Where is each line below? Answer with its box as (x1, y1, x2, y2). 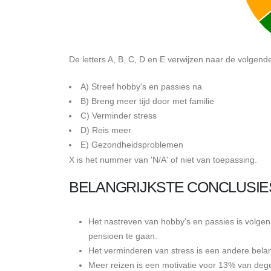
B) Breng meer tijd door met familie (80, 96, 214, 106)
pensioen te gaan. (88, 230, 157, 241)
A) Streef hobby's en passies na (80, 81, 202, 91)
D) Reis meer (80, 125, 131, 135)
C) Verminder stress (80, 110, 157, 120)
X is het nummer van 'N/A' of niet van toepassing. (69, 154, 257, 165)
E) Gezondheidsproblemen (80, 139, 183, 149)
